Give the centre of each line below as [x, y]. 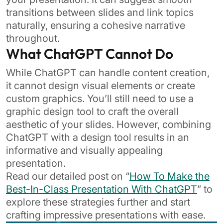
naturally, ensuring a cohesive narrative [96, 25]
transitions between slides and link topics [100, 12]
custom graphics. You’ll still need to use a [100, 99]
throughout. [33, 38]
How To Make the [169, 176]
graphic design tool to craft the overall [92, 111]
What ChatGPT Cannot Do [90, 54]
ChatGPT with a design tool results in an [98, 137]
